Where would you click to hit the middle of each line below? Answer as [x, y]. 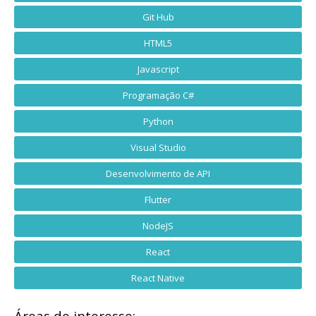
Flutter [158, 199]
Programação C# [158, 95]
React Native [158, 278]
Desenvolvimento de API [158, 173]
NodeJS [158, 225]
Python [158, 121]
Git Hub [158, 17]
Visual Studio [158, 147]
